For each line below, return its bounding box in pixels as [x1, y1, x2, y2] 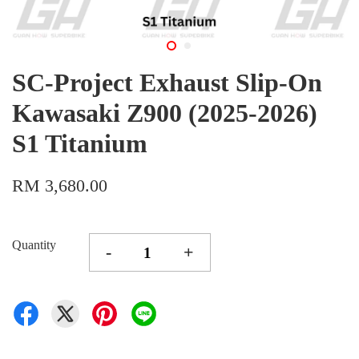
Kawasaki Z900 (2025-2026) [12, 99, 317, 127]
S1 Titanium [12, 129, 147, 158]
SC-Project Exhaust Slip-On [12, 68, 322, 97]
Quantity [12, 238, 56, 252]
